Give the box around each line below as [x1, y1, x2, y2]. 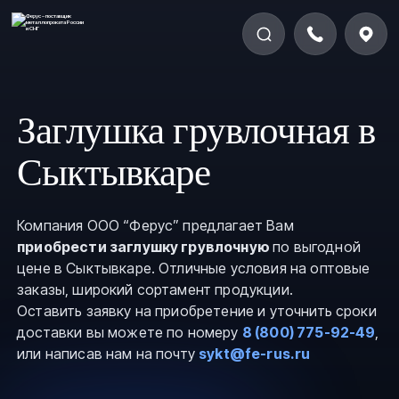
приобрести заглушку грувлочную [17, 238, 273, 256]
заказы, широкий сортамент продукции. [17, 281, 293, 299]
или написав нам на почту [17, 345, 199, 363]
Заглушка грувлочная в [17, 110, 376, 152]
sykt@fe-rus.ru [199, 345, 311, 363]
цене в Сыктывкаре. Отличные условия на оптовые [17, 259, 370, 278]
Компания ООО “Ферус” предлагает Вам [17, 216, 294, 235]
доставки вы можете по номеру [17, 323, 242, 342]
